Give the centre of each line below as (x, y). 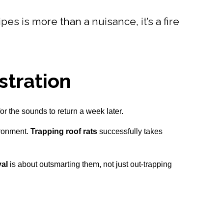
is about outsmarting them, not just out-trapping (90, 164)
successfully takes (130, 131)
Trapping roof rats (64, 131)
